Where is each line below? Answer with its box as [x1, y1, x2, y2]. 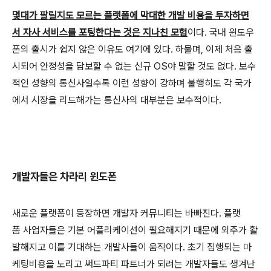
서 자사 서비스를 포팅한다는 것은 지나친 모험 [12, 26, 188, 38]
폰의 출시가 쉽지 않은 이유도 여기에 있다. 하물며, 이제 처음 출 [12, 43, 253, 55]
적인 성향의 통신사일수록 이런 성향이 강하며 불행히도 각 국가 [12, 77, 252, 89]
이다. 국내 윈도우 [188, 26, 254, 38]
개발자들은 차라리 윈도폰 [12, 170, 117, 183]
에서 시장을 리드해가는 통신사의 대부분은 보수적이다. [12, 94, 221, 106]
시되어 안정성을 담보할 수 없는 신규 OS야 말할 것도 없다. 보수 [12, 60, 256, 72]
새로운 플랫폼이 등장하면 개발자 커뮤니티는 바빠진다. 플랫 [12, 207, 241, 220]
